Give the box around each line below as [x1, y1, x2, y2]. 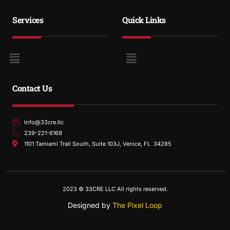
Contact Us [12, 82, 52, 93]
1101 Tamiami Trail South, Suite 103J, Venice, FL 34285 [24, 140, 171, 147]
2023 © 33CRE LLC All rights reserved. [62, 185, 168, 193]
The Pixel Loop [112, 200, 162, 209]
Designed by [68, 200, 110, 209]
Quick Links [122, 14, 166, 26]
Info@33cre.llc [24, 118, 64, 126]
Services [12, 14, 43, 26]
